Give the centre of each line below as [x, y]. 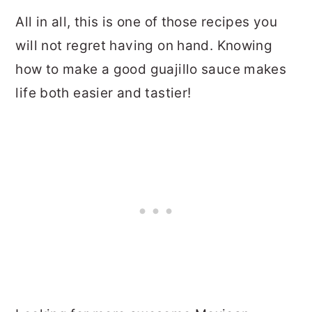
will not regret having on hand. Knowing [144, 46]
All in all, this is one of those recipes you [147, 22]
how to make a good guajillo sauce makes [151, 70]
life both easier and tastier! [103, 93]
